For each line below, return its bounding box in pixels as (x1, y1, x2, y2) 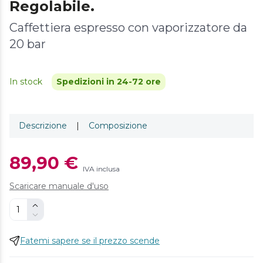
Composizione (89, 120, 147, 131)
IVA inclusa (83, 164, 120, 173)
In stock (9, 76, 42, 87)
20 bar (9, 36, 46, 51)
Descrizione (19, 120, 67, 131)
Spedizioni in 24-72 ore (56, 76, 161, 87)
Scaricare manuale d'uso (9, 180, 109, 191)
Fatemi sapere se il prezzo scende (20, 235, 160, 246)
